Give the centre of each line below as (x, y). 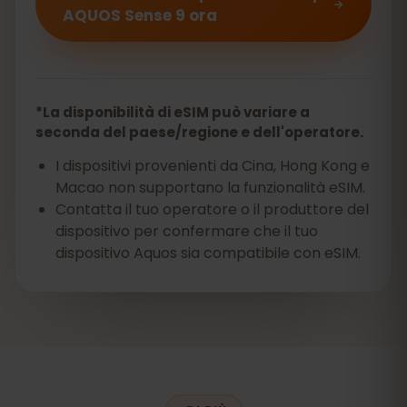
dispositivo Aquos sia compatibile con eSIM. (208, 253)
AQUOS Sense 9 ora (140, 15)
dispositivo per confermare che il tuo (187, 231)
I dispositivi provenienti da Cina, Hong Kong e (213, 166)
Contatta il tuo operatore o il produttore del (212, 209)
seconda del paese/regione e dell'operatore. (199, 132)
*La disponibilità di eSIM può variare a (173, 112)
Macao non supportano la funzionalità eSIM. (210, 188)
